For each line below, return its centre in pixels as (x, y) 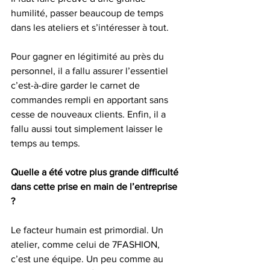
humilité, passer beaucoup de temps (88, 13)
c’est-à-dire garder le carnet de (77, 85)
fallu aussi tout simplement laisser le (88, 128)
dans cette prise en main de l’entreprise (95, 186)
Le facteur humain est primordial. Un (88, 230)
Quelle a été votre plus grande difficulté (96, 172)
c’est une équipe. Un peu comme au (88, 259)
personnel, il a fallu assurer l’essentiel (91, 71)
